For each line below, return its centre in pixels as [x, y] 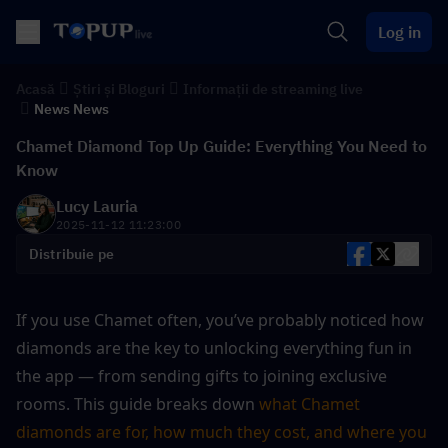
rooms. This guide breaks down [137, 404]
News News [71, 109]
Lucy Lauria [97, 206]
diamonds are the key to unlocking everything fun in [214, 348]
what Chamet [309, 404]
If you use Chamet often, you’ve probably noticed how [220, 320]
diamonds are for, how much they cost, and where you [221, 432]
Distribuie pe [72, 254]
